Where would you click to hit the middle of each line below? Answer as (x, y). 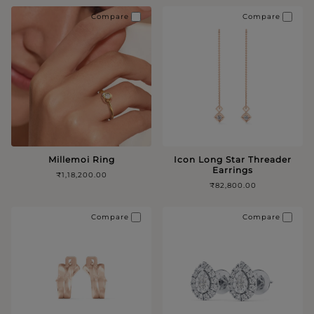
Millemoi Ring (81, 159)
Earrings (233, 170)
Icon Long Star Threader (233, 159)
